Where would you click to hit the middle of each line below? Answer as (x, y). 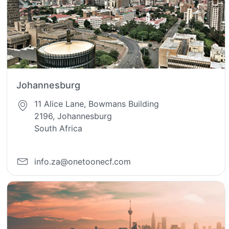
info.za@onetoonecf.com (83, 161)
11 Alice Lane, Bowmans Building (97, 104)
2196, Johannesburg (73, 116)
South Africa (59, 129)
